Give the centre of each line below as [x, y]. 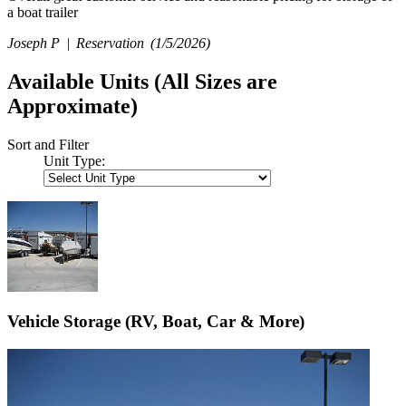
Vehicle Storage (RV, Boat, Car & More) [156, 322]
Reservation [112, 43]
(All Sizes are [216, 81]
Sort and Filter [48, 144]
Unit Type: [74, 160]
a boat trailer [43, 12]
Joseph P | [40, 43]
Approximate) [72, 106]
